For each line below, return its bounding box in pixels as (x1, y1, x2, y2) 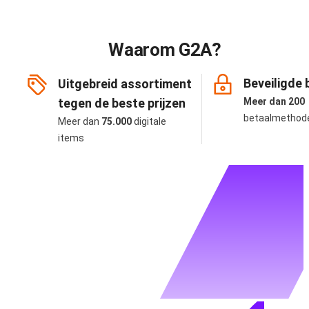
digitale (132, 116, 166, 128)
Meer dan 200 (243, 96, 305, 108)
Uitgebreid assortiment (58, 77, 192, 92)
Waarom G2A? (108, 39, 221, 61)
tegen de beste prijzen (58, 96, 186, 111)
